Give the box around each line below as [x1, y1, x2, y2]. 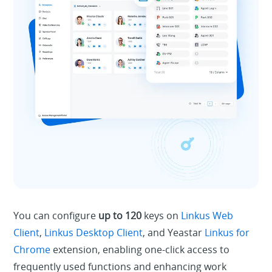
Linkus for [205, 225, 250, 239]
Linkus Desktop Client [44, 225, 143, 239]
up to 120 [98, 208, 142, 222]
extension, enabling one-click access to [50, 242, 230, 256]
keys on [141, 208, 182, 222]
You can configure [13, 208, 99, 222]
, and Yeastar [143, 225, 205, 239]
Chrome [13, 242, 51, 256]
